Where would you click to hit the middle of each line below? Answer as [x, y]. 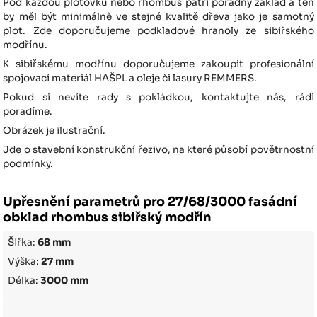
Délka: [24, 280]
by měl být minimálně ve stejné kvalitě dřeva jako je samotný [158, 16]
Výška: [25, 261]
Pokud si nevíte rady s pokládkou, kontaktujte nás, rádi [158, 97]
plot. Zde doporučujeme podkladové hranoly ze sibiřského [158, 30]
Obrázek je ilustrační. [56, 130]
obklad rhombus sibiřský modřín [108, 217]
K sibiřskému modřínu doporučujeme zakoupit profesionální [158, 64]
